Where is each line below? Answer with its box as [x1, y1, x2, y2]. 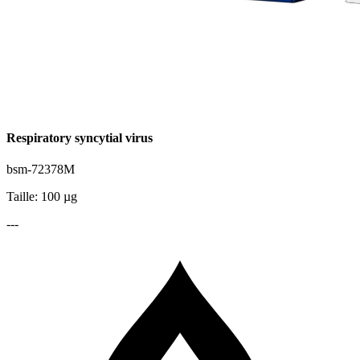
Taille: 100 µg [6, 189, 77, 203]
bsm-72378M [6, 162, 75, 176]
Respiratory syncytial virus [6, 130, 153, 145]
